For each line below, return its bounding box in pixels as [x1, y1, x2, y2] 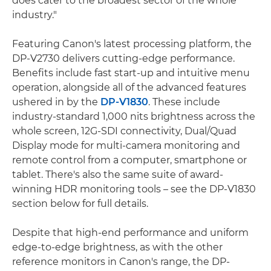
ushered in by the [12, 96, 100, 108]
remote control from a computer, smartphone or [12, 154, 247, 166]
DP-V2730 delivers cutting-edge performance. [12, 52, 235, 64]
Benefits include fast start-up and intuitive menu [12, 67, 250, 79]
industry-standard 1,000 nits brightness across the [12, 110, 255, 122]
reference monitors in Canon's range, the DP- [12, 255, 230, 267]
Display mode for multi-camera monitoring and [12, 139, 240, 151]
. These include [148, 96, 220, 108]
